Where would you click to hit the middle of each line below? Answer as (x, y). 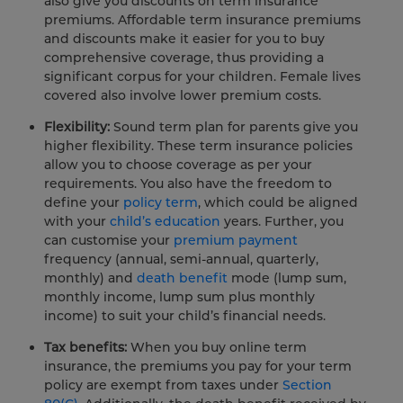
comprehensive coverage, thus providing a (184, 58)
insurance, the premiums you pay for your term (198, 367)
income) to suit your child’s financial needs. (185, 316)
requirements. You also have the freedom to (188, 184)
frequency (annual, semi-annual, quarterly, (181, 260)
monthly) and (90, 278)
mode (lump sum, (287, 278)
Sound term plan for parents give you (236, 127)
